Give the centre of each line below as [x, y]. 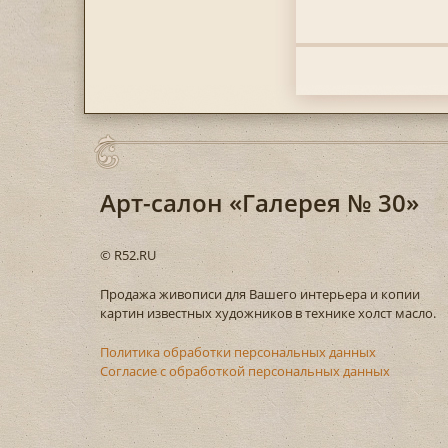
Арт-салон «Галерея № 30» [259, 203]
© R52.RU [127, 255]
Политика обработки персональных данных [237, 352]
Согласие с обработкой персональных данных [244, 371]
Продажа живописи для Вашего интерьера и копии [259, 294]
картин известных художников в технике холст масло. [267, 313]
